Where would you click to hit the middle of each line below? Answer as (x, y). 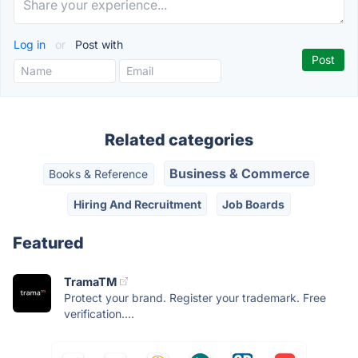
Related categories (179, 140)
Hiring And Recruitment (137, 204)
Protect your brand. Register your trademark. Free (195, 297)
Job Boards (254, 204)
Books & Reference (99, 174)
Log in (31, 44)
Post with (97, 44)
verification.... (99, 313)
